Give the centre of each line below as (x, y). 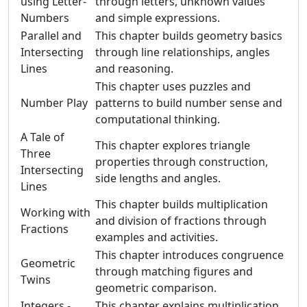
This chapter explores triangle (173, 145)
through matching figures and (174, 271)
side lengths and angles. (158, 178)
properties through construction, (182, 162)
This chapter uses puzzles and (173, 86)
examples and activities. (157, 237)
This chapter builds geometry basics (189, 36)
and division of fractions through (181, 221)
